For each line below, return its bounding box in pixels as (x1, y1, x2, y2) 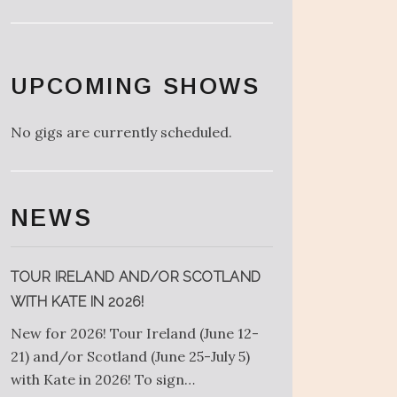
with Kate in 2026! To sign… (10, 370, 195, 388)
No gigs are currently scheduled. (10, 122, 232, 141)
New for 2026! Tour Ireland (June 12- (10, 323, 259, 342)
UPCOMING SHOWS (10, 74, 261, 99)
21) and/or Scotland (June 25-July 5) (10, 346, 250, 365)
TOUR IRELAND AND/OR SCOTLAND (10, 268, 261, 285)
